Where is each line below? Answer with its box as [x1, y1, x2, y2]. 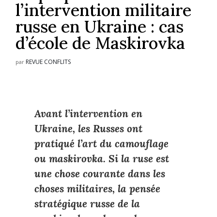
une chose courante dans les [34, 167, 165, 180]
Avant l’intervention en [34, 107, 142, 120]
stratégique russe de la [34, 197, 140, 210]
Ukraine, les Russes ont [34, 122, 142, 135]
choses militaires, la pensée [34, 182, 160, 195]
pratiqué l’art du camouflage [34, 137, 169, 150]
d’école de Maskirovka [15, 32, 186, 53]
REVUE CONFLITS [26, 57, 71, 66]
